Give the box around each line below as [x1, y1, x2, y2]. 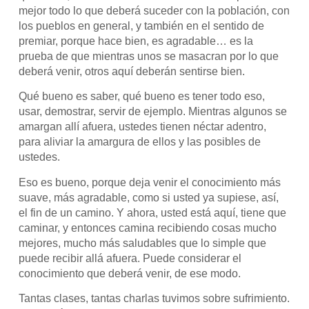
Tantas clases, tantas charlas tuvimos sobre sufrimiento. [19, 292, 290, 305]
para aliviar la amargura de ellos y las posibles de [19, 136, 261, 148]
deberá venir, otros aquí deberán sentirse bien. [19, 66, 246, 77]
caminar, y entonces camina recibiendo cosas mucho [19, 221, 277, 234]
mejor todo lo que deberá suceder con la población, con [19, 5, 290, 17]
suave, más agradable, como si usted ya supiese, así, [19, 191, 279, 203]
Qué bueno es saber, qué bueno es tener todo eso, [19, 90, 266, 103]
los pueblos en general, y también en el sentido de [19, 20, 265, 32]
